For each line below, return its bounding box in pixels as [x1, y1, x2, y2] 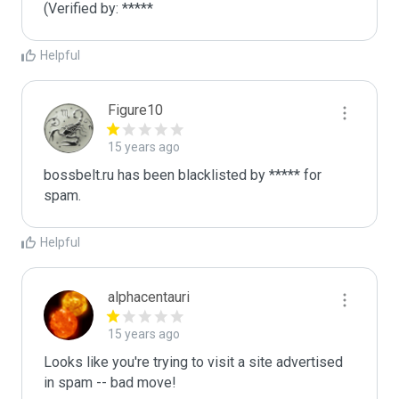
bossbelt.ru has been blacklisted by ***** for [44, 167, 322, 183]
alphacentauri [108, 289, 190, 305]
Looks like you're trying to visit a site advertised [44, 354, 343, 370]
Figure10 [108, 102, 163, 118]
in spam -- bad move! [44, 374, 176, 391]
